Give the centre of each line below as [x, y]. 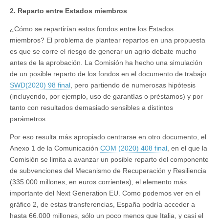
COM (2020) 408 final [134, 148]
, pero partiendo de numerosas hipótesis [133, 85]
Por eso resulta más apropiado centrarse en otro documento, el [108, 137]
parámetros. [29, 119]
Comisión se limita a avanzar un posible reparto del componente [109, 159]
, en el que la [187, 148]
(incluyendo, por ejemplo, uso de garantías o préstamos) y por [106, 96]
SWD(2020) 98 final [40, 85]
